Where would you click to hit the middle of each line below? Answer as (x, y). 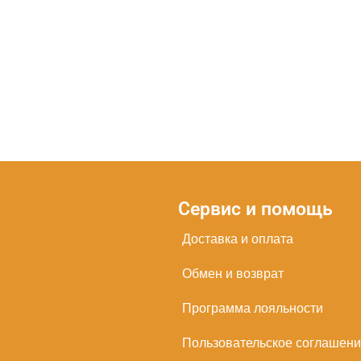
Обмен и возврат (232, 274)
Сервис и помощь (255, 209)
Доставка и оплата (237, 239)
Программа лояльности (252, 308)
